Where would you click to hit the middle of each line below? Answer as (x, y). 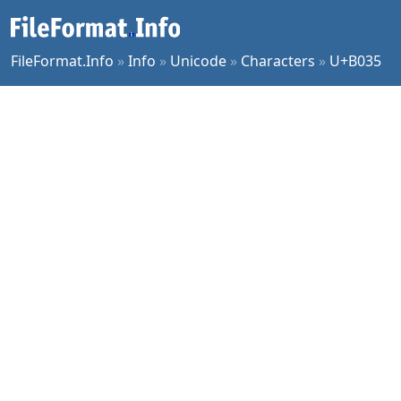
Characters (278, 61)
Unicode (198, 61)
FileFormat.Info (62, 61)
